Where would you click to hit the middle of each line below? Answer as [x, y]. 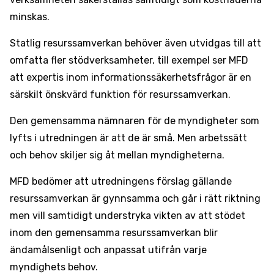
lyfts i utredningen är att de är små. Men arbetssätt [128, 138]
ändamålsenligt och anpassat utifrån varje [108, 250]
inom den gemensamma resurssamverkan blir [114, 233]
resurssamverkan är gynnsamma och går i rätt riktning [135, 198]
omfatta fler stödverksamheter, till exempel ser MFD [129, 60]
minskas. [30, 17]
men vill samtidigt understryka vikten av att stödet [128, 216]
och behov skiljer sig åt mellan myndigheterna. [117, 155]
